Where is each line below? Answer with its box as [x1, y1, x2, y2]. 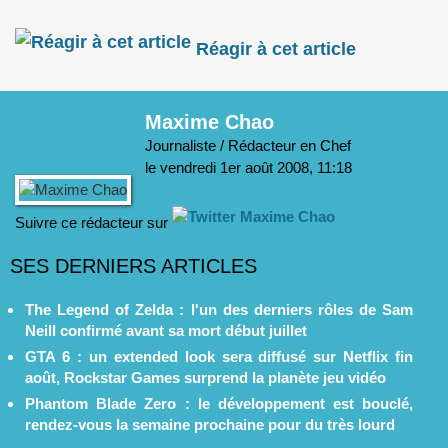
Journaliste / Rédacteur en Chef [145, 137, 351, 155]
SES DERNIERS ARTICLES [10, 255, 257, 278]
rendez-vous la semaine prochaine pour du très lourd [25, 416, 395, 434]
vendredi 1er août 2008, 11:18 [160, 159, 352, 177]
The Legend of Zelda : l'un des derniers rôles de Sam [25, 301, 414, 319]
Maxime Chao [145, 111, 274, 134]
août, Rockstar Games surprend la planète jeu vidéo [25, 369, 386, 387]
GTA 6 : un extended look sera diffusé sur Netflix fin [25, 348, 414, 366]
